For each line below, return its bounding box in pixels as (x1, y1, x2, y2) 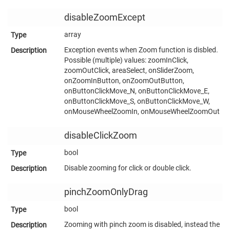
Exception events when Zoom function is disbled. (64, 45, 218, 54)
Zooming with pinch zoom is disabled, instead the (64, 220, 220, 228)
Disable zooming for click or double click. (64, 163, 191, 172)
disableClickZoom (64, 130, 137, 141)
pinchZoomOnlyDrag (64, 186, 148, 197)
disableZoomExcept (64, 12, 145, 23)
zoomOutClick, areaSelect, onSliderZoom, (64, 66, 194, 74)
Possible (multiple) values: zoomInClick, (64, 55, 188, 64)
